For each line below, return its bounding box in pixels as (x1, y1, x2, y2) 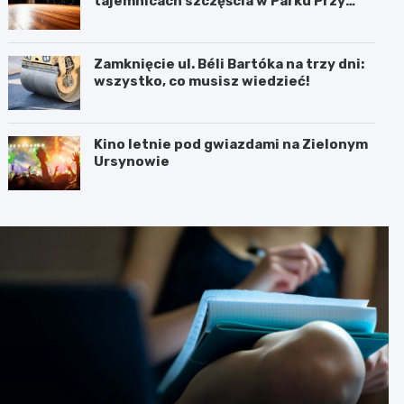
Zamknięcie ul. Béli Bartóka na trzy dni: (94, 56, 365, 73)
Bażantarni (94, 10, 171, 27)
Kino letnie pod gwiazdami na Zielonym (94, 136, 369, 153)
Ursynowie (94, 153, 170, 170)
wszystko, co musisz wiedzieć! (94, 73, 311, 90)
